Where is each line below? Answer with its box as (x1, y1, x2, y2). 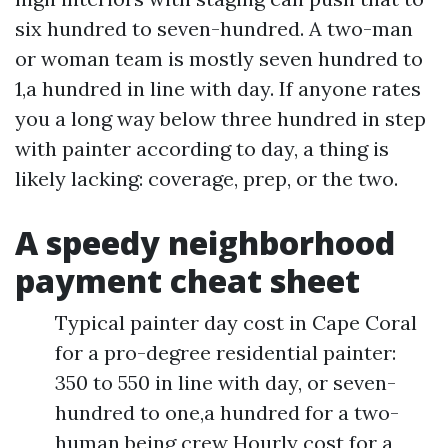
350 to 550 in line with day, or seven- (55, 370, 396, 395)
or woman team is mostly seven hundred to (15, 46, 423, 71)
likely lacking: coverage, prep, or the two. (15, 166, 398, 191)
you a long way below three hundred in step (15, 106, 426, 131)
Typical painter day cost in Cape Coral (55, 310, 417, 335)
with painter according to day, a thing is (15, 136, 389, 161)
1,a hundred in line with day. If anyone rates (15, 76, 421, 101)
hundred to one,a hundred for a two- (55, 400, 399, 425)
